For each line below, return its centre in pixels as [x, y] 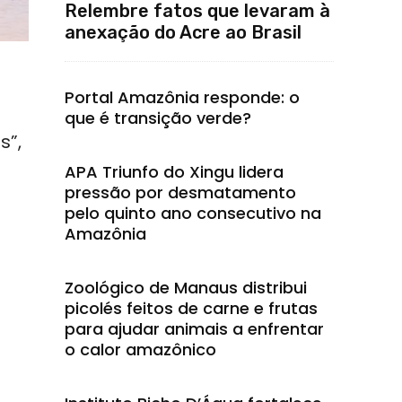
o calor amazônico [140, 350]
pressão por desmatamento [180, 192]
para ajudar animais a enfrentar [194, 329]
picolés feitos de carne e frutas [191, 308]
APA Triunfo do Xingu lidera [174, 172]
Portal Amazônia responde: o [182, 97]
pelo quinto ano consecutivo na [193, 213]
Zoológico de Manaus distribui [186, 288]
